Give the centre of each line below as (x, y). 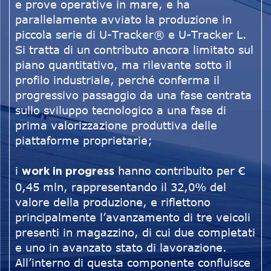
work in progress (68, 172)
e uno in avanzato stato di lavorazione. (121, 248)
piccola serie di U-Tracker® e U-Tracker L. (131, 35)
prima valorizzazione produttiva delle (116, 126)
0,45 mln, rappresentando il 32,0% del (121, 187)
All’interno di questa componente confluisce (133, 263)
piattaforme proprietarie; (84, 141)
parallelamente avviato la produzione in (123, 20)
